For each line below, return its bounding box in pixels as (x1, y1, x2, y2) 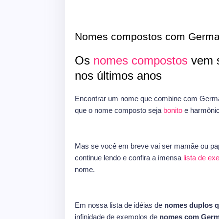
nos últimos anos (75, 69, 165, 82)
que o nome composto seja (75, 106, 163, 114)
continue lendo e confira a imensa (75, 153, 183, 162)
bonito (163, 106, 182, 114)
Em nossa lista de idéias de (75, 201, 164, 209)
